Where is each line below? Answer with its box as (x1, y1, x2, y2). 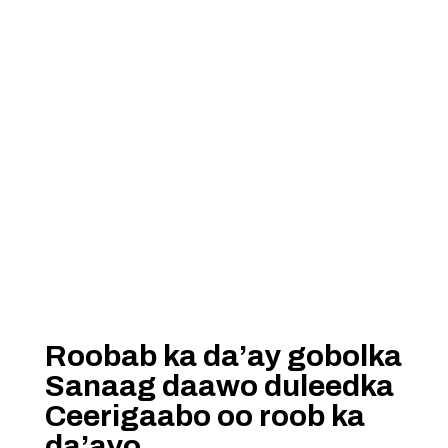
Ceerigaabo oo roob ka (44, 400, 365, 432)
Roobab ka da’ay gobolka (44, 340, 402, 372)
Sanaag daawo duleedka (44, 370, 394, 402)
